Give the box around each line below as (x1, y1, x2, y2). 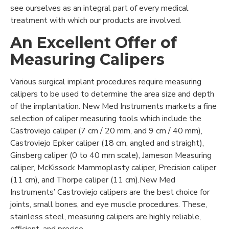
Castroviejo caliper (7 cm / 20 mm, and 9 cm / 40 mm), (10, 125, 202, 136)
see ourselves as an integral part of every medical (10, 2, 189, 14)
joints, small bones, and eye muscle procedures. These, (10, 198, 207, 210)
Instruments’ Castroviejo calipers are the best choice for (10, 186, 210, 198)
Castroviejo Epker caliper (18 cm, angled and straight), (10, 137, 204, 149)
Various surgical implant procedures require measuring (10, 76, 201, 87)
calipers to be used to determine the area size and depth (10, 88, 214, 100)
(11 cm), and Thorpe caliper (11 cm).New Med (10, 174, 175, 186)
